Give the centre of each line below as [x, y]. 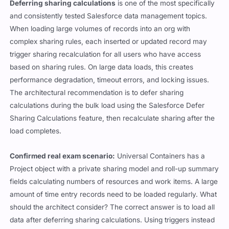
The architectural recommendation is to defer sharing [97, 92]
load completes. [36, 131]
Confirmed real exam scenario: [63, 156]
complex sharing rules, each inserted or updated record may [109, 41]
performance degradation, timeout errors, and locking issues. [110, 79]
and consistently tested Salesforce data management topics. [109, 16]
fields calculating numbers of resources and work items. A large [114, 181]
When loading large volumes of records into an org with [100, 28]
